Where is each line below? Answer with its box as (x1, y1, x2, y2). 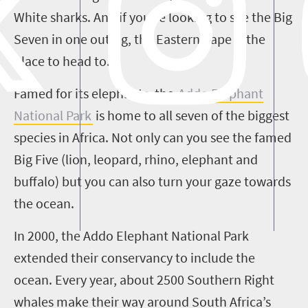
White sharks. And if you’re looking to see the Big (14, 8, 292, 25)
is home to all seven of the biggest (93, 107, 289, 124)
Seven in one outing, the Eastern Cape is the (14, 30, 265, 47)
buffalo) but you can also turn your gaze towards (14, 173, 291, 190)
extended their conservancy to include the (14, 249, 255, 266)
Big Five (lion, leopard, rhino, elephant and (14, 151, 258, 168)
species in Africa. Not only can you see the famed (14, 129, 291, 146)
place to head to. (14, 52, 110, 69)
